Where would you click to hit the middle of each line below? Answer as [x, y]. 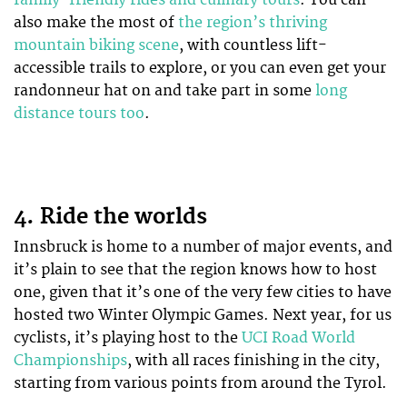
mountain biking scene [96, 45]
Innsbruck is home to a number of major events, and [203, 247]
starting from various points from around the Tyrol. [200, 383]
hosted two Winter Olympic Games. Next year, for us [203, 315]
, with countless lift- [253, 45]
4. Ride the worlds [110, 217]
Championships [70, 360]
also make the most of [96, 22]
